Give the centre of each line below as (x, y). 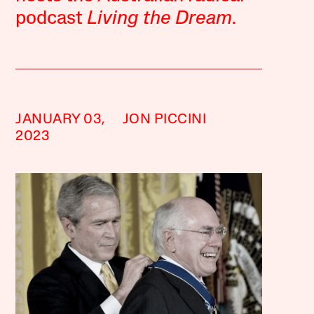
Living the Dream (160, 19)
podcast (52, 19)
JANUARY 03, (61, 120)
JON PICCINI (164, 120)
